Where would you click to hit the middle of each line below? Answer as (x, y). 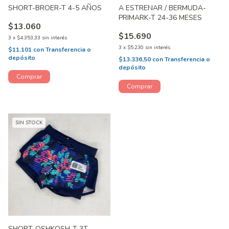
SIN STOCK (29, 123)
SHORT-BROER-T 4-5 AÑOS (55, 8)
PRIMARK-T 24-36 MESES (161, 18)
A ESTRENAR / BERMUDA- (162, 8)
